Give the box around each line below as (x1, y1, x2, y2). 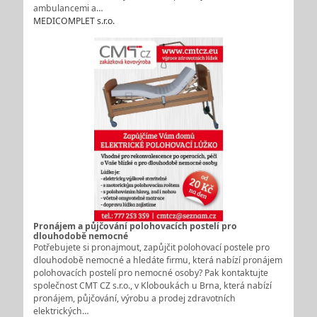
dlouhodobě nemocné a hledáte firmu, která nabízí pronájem (33, 254, 282, 267)
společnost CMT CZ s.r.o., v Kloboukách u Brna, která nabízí (33, 279, 272, 292)
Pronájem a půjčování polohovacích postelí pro (33, 220, 237, 233)
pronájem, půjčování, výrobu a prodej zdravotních (33, 292, 236, 305)
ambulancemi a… (33, 2, 103, 15)
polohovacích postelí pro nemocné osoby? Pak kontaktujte (33, 267, 268, 279)
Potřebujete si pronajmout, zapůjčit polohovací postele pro (33, 241, 270, 254)
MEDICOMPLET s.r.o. (33, 15, 115, 28)
